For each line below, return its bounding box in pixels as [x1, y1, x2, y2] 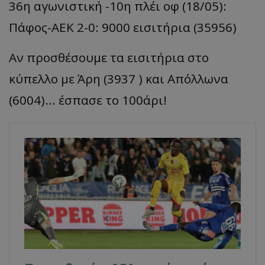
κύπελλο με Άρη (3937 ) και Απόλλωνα [9, 70, 228, 87]
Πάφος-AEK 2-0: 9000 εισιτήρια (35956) [9, 18, 237, 35]
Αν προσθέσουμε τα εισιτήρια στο [9, 49, 209, 66]
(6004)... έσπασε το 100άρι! [9, 91, 167, 108]
